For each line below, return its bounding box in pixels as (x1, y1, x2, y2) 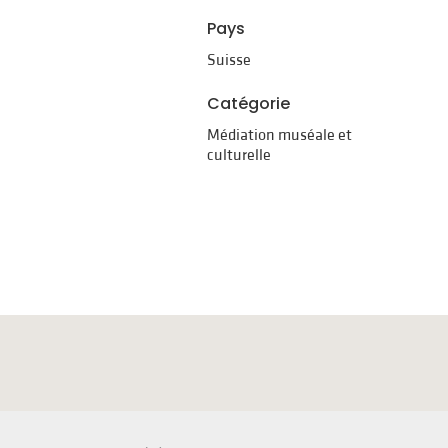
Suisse (206, 50, 251, 70)
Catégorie (206, 92, 290, 115)
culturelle (206, 145, 271, 165)
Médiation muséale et (206, 125, 352, 145)
